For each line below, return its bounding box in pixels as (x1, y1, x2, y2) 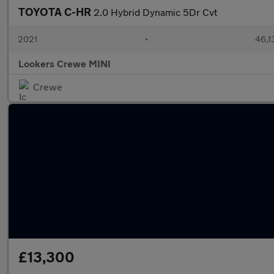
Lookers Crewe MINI (18, 57, 111, 69)
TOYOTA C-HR (18, 5, 94, 18)
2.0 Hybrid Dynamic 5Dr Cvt (94, 6, 217, 18)
